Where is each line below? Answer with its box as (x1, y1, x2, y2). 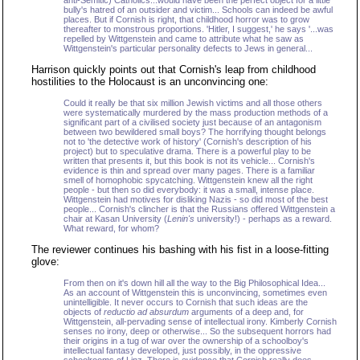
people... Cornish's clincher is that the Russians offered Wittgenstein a (63, 204, 335, 214)
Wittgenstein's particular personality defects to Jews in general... (63, 43, 313, 53)
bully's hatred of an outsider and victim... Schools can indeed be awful (63, 5, 333, 14)
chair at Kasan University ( (63, 214, 167, 223)
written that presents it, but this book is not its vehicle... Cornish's (63, 156, 315, 166)
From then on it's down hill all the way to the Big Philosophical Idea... (63, 278, 325, 288)
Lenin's (167, 214, 194, 223)
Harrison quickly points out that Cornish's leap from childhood (31, 63, 316, 76)
